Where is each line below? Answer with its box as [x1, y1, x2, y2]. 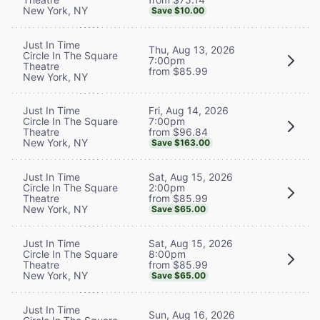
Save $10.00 [151, 4, 204, 16]
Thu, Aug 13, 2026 [149, 44, 235, 56]
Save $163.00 [151, 136, 210, 148]
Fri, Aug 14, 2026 [149, 104, 229, 116]
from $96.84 [149, 125, 208, 138]
